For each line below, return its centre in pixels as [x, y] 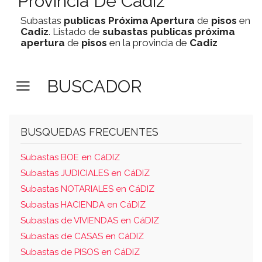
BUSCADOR [94, 86]
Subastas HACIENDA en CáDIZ [83, 205]
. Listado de [75, 32]
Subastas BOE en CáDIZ [70, 157]
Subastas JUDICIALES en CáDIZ [85, 173]
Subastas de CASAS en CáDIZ [82, 236]
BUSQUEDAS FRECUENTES [89, 132]
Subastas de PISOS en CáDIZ [80, 252]
